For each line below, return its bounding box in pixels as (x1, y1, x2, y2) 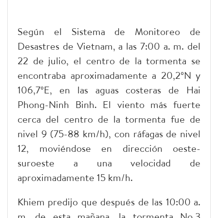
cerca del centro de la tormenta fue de (18, 112, 200, 126)
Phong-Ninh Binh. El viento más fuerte (18, 97, 200, 111)
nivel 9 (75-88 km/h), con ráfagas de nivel (18, 127, 200, 140)
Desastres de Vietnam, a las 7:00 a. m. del (18, 39, 200, 53)
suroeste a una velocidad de (18, 156, 200, 169)
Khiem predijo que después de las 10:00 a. (18, 195, 200, 208)
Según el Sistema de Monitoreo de (18, 24, 200, 38)
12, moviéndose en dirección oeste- (18, 141, 200, 155)
